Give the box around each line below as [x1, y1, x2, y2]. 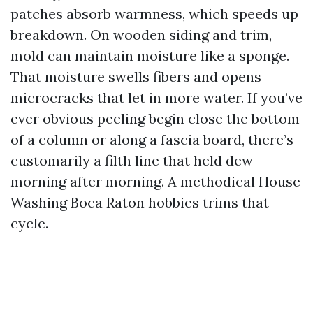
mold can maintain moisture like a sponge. [10, 47, 289, 64]
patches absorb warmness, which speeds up [10, 5, 298, 22]
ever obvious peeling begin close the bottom [10, 110, 300, 127]
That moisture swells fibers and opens [10, 68, 261, 85]
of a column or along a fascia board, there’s [10, 131, 293, 148]
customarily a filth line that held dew [10, 152, 253, 169]
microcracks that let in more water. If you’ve [10, 89, 303, 106]
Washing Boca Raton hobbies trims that [10, 194, 269, 211]
